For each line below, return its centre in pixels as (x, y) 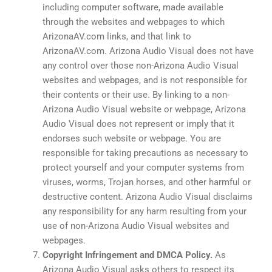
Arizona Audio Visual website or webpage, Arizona (144, 109)
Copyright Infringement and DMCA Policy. (127, 255)
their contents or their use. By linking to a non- (136, 94)
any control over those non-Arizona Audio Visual (141, 65)
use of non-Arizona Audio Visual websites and (136, 226)
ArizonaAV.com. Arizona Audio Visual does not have (148, 51)
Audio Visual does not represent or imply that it (138, 124)
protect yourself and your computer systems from (143, 167)
